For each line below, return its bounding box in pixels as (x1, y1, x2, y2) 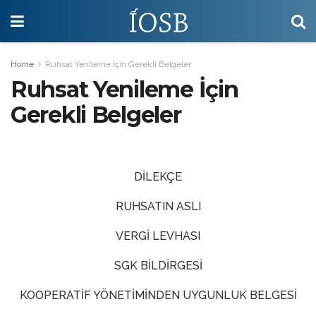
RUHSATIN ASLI (115, 200, 201, 213)
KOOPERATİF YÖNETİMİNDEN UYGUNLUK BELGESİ (19, 288, 297, 302)
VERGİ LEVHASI (116, 229, 200, 243)
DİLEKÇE (134, 170, 182, 183)
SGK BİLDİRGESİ (114, 259, 202, 272)
